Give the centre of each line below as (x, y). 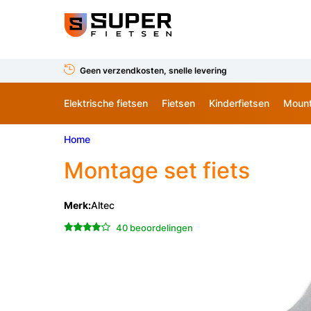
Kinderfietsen (239, 103)
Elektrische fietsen (106, 103)
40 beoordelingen (154, 228)
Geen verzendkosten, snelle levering (153, 70)
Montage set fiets (157, 170)
